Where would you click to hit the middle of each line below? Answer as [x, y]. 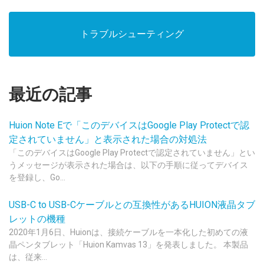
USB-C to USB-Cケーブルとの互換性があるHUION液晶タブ [132, 205]
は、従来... [28, 257]
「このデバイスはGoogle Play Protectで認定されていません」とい [132, 153]
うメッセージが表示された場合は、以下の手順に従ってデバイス [128, 165]
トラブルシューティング [132, 34]
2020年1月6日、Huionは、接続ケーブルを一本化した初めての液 [128, 232]
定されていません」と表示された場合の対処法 [108, 139]
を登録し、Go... [37, 177]
